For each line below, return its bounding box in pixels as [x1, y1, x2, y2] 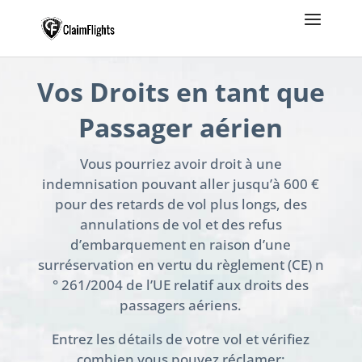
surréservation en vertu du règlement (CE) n [37, 255, 324, 275]
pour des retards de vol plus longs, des [54, 195, 307, 214]
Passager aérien [78, 110, 284, 145]
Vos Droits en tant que [36, 74, 325, 110]
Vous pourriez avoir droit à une [79, 154, 282, 174]
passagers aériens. [120, 296, 242, 315]
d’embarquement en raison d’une [70, 235, 292, 255]
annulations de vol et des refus [79, 215, 282, 234]
